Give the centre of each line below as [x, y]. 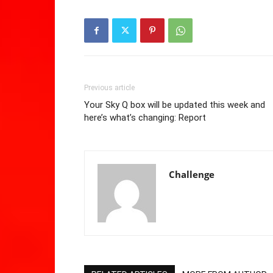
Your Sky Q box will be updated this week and [175, 105]
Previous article [109, 88]
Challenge [192, 174]
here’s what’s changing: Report [145, 118]
